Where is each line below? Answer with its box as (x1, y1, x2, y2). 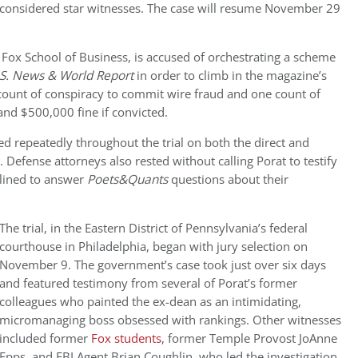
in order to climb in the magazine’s (133, 67, 327, 84)
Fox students (91, 330, 161, 347)
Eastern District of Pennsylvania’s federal (85, 220, 308, 237)
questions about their (168, 171, 288, 188)
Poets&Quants (87, 171, 168, 188)
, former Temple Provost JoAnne (161, 330, 337, 347)
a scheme (280, 49, 336, 66)
